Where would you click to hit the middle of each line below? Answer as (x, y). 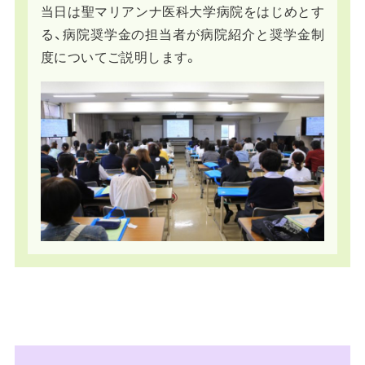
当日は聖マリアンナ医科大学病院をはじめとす (182, 11)
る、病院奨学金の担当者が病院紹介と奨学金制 (182, 34)
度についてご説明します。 (119, 57)
